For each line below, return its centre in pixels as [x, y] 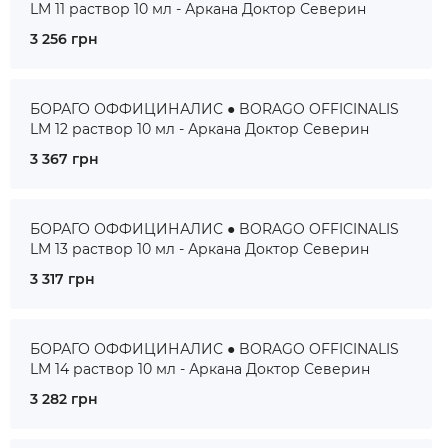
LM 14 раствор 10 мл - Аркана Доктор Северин [200, 369]
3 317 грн [62, 279]
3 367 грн [64, 159]
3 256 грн [64, 39]
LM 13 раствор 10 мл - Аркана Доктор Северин [199, 249]
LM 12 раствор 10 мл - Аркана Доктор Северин [199, 129]
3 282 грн [64, 399]
